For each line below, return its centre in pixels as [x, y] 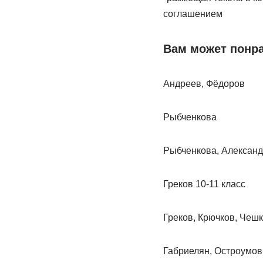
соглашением [193, 14]
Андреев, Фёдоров [204, 84]
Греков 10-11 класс [204, 184]
